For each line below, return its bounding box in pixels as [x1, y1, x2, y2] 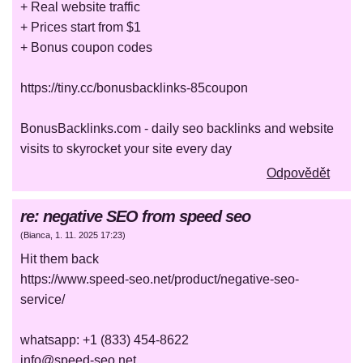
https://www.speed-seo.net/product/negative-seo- [20, 272, 299, 287]
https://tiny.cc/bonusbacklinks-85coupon [20, 81, 248, 96]
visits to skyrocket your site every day [20, 142, 232, 156]
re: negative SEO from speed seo [20, 207, 250, 226]
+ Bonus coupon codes [20, 41, 152, 55]
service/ [20, 293, 65, 307]
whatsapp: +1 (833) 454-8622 [20, 333, 189, 348]
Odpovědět [267, 166, 330, 181]
